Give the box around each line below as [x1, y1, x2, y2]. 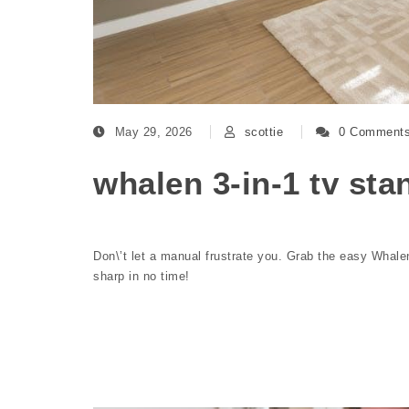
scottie [244, 124, 283, 139]
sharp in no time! [93, 269, 190, 284]
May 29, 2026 [114, 124, 196, 139]
